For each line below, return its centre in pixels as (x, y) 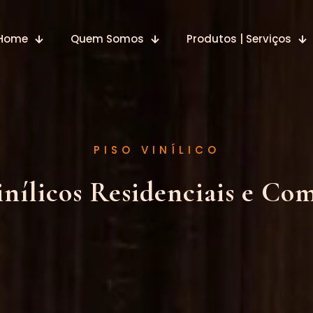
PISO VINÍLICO (156, 150)
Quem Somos (107, 38)
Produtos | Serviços (239, 38)
